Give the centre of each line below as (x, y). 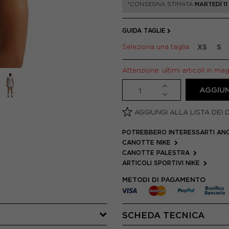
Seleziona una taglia (158, 47)
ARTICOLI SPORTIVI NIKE (162, 163)
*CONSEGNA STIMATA (161, 4)
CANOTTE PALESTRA (157, 153)
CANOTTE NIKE (147, 142)
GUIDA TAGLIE (144, 30)
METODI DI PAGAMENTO (164, 180)
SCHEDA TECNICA (163, 215)
